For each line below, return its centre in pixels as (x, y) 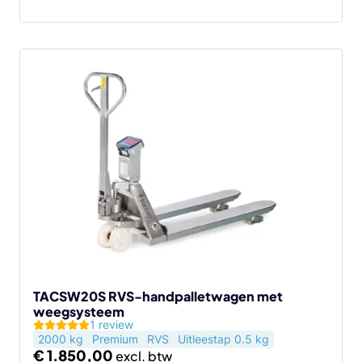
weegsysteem (79, 311)
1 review (112, 324)
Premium (115, 339)
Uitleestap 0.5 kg (224, 339)
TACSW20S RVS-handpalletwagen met (158, 296)
